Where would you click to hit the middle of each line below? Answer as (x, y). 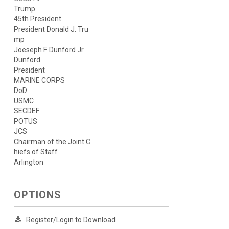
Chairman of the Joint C (52, 142)
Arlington (28, 162)
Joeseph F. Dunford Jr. (49, 50)
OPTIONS (37, 195)
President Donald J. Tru (51, 29)
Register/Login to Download (71, 220)
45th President (37, 19)
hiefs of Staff (36, 152)
